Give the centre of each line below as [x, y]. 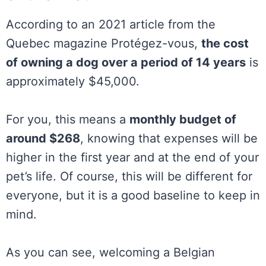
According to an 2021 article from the [111, 25]
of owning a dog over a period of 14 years [126, 63]
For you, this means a [68, 120]
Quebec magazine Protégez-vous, [104, 44]
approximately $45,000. [73, 82]
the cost [225, 44]
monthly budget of [183, 120]
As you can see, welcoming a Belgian [110, 253]
